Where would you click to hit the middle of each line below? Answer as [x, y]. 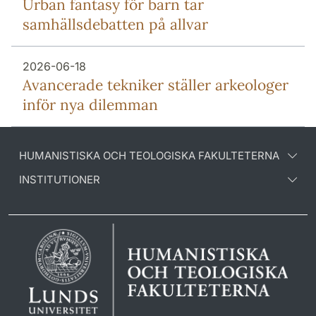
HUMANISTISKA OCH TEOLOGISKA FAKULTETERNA [149, 155]
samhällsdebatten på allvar [115, 24]
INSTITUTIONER [60, 179]
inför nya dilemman [90, 104]
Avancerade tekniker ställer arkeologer [156, 85]
